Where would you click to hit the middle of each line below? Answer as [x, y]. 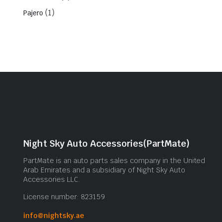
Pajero [33, 13]
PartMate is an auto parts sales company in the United [114, 160]
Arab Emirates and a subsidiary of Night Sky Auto [104, 170]
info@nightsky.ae [54, 215]
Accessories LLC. [52, 179]
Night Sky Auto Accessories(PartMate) [107, 143]
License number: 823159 [64, 196]
